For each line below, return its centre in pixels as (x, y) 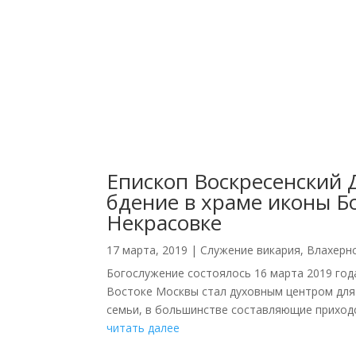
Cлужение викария (251, 250)
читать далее (143, 328)
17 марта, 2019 (147, 250)
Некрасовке (164, 223)
